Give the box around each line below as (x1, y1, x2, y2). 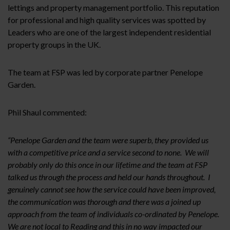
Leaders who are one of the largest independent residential (8, 27, 211, 37)
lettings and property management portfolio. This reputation (8, 2, 219, 12)
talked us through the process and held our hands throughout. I (8, 171, 210, 182)
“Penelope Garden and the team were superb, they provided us (8, 135, 208, 145)
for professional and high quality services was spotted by (8, 14, 206, 25)
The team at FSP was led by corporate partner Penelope (8, 67, 203, 77)
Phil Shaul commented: (8, 107, 87, 117)
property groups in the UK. (8, 39, 101, 49)
